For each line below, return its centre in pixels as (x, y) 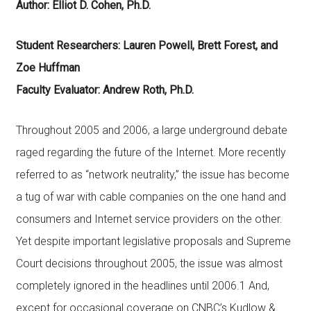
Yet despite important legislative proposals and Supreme (153, 241)
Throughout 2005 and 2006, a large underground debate (151, 130)
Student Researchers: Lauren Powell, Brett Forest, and (146, 45)
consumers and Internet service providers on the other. (149, 219)
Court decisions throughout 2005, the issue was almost (149, 263)
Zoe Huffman (48, 68)
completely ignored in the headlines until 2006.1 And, (142, 286)
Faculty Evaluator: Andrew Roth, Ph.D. (104, 90)
